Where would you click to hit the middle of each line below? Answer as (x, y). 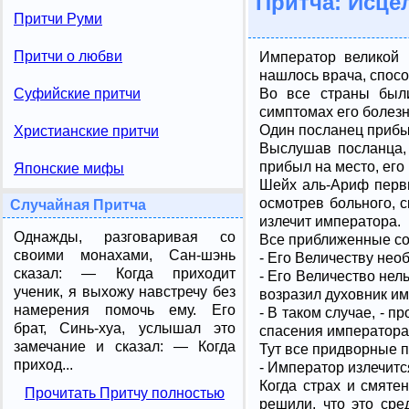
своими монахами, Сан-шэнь (125, 255)
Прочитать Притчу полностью (125, 393)
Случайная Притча (78, 205)
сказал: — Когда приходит (125, 273)
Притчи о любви (68, 56)
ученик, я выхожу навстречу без (125, 292)
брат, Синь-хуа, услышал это (125, 328)
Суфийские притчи (77, 94)
